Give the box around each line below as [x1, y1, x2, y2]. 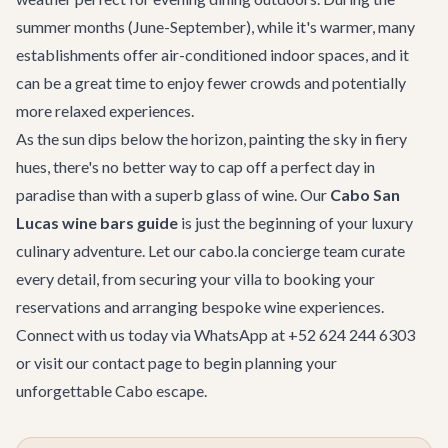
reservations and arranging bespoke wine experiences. [16, 297, 384, 316]
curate [358, 241, 405, 260]
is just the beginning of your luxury [178, 213, 413, 232]
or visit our [16, 353, 92, 372]
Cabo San [330, 185, 400, 204]
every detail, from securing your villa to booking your [16, 269, 375, 288]
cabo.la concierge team [199, 241, 358, 260]
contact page [92, 353, 182, 372]
